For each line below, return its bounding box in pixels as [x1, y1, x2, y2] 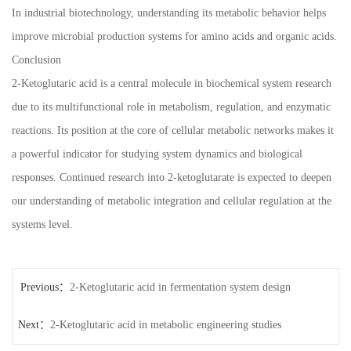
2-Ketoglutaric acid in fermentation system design [70, 281, 291, 294]
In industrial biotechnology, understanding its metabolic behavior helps [12, 7, 326, 20]
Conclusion [12, 54, 61, 67]
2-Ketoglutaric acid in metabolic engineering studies [49, 319, 281, 331]
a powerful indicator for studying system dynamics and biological [12, 148, 302, 161]
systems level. [12, 219, 73, 231]
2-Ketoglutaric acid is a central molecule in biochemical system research [12, 78, 331, 90]
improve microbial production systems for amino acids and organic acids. [12, 31, 337, 43]
